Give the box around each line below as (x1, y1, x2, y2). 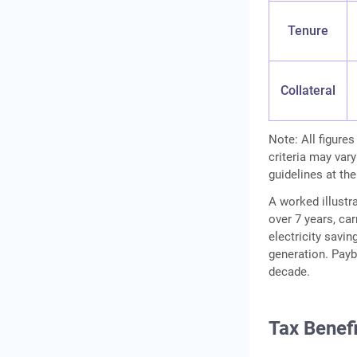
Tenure (288, 23, 329, 39)
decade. (269, 265, 311, 280)
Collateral (280, 83, 336, 99)
